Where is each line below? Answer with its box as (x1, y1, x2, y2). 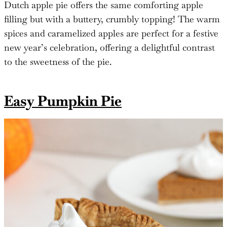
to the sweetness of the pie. (4, 56, 111, 68)
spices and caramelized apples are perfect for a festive (4, 27, 218, 40)
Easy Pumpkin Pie (4, 92, 122, 110)
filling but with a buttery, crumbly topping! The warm (4, 13, 220, 25)
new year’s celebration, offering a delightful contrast (4, 42, 215, 54)
